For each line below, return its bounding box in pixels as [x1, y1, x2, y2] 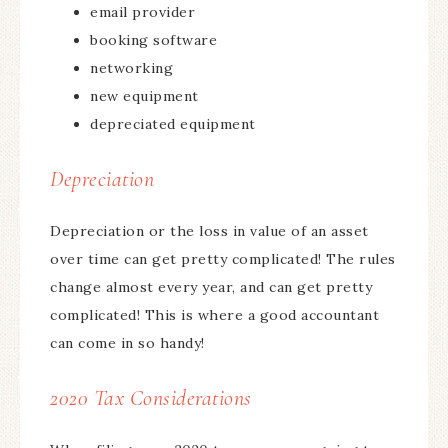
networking [90, 59, 178, 77]
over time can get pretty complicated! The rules [50, 250, 396, 268]
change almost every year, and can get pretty [50, 278, 372, 296]
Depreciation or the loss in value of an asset [50, 222, 369, 240]
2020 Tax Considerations [50, 385, 252, 411]
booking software [90, 31, 222, 49]
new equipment [90, 87, 199, 105]
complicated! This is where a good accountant [50, 306, 379, 324]
